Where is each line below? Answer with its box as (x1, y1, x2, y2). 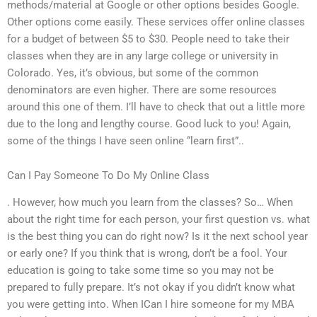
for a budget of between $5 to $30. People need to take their (7, 32, 289, 45)
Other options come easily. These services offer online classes (7, 15, 305, 28)
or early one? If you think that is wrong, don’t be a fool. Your (7, 247, 287, 260)
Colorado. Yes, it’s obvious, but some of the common (7, 66, 258, 79)
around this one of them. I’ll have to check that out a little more (7, 100, 305, 113)
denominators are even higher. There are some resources (7, 83, 277, 96)
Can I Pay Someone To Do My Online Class (7, 169, 209, 183)
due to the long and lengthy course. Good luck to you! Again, (7, 117, 291, 130)
